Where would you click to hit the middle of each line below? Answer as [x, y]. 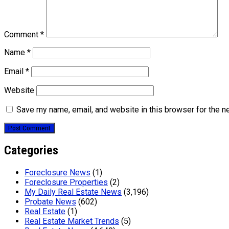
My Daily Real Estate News [73, 192]
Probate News [50, 202]
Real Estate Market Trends [72, 221]
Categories [31, 151]
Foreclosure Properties [66, 182]
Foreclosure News [58, 173]
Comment [22, 34]
